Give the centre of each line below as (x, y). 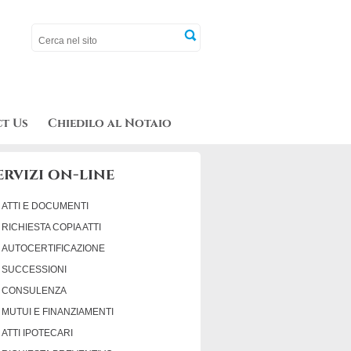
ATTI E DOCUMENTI (45, 206)
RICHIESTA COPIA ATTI (52, 227)
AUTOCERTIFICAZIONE (54, 248)
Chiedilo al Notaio (110, 123)
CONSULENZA (34, 291)
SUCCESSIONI (34, 270)
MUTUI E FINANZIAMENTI (58, 312)
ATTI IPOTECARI (38, 333)
